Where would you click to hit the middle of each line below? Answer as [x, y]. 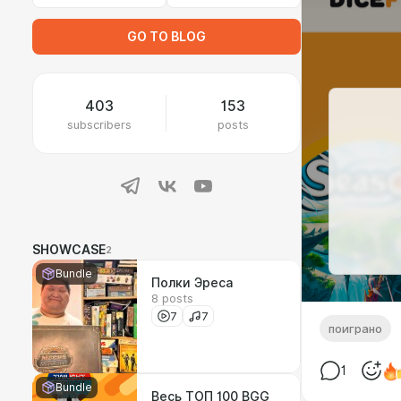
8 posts [172, 298]
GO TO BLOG [166, 37]
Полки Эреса [192, 283]
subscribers [99, 124]
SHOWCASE [69, 250]
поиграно [355, 328]
